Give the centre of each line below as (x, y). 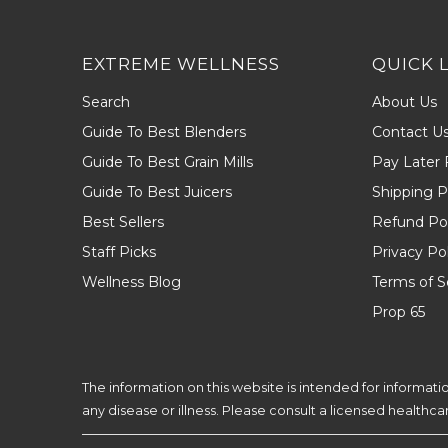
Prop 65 (398, 312)
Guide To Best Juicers (157, 192)
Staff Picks (119, 252)
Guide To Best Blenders (164, 132)
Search (106, 102)
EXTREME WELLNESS (181, 64)
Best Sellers (123, 222)
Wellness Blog (131, 282)
